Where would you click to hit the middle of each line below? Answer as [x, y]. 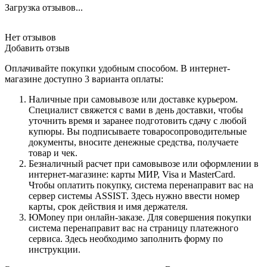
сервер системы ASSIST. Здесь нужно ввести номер [134, 195]
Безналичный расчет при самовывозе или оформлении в [144, 163]
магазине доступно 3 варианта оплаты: [84, 79]
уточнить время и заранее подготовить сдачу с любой [138, 120]
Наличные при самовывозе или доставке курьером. [133, 99]
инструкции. [55, 249]
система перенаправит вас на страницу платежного [133, 228]
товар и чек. [53, 153]
